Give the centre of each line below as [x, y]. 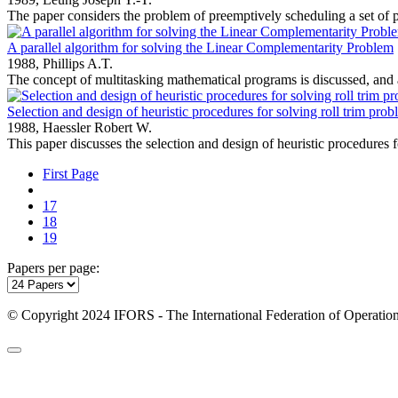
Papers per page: [53, 267]
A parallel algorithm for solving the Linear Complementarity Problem [200, 47]
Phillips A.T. [78, 63]
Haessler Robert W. [97, 127]
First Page [71, 173]
